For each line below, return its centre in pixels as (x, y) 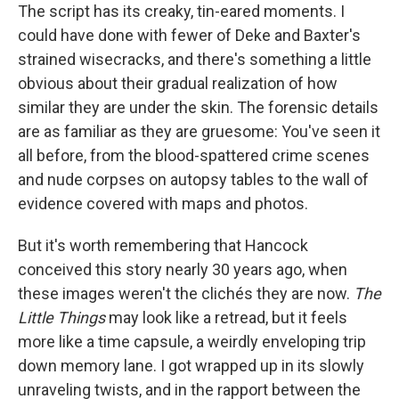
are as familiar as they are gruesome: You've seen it (199, 131)
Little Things (61, 318)
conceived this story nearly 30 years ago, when (183, 269)
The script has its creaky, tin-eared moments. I (181, 11)
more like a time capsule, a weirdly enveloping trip (192, 342)
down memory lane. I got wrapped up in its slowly (191, 366)
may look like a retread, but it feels (226, 318)
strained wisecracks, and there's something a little (195, 59)
